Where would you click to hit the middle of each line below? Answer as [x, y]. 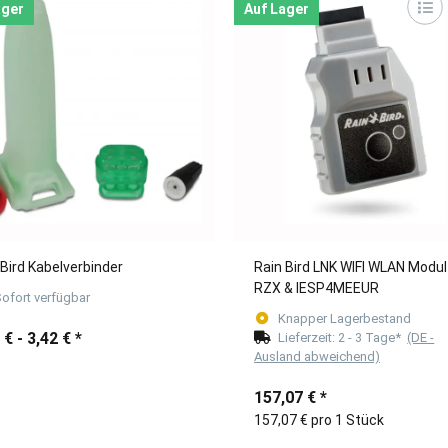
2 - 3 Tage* [373, 338]
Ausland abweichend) [316, 357]
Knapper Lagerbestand [345, 319]
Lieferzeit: [308, 338]
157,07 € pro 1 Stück [318, 420]
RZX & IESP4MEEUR [316, 288]
